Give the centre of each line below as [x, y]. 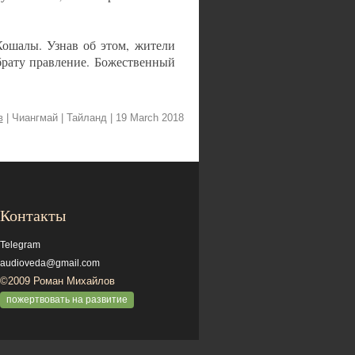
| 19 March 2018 [147, 118]
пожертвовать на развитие [67, 300]
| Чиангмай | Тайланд [58, 118]
